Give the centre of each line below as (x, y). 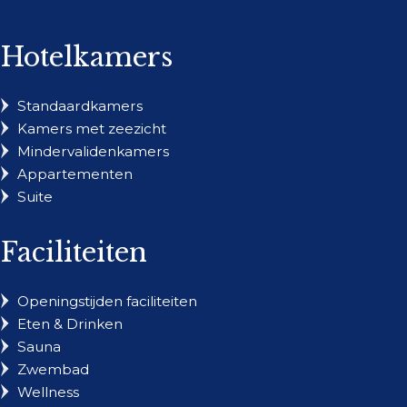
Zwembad (53, 369)
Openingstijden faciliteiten (107, 301)
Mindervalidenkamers (93, 151)
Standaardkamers (79, 105)
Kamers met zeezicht (91, 128)
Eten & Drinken (69, 323)
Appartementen (74, 174)
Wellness (48, 392)
